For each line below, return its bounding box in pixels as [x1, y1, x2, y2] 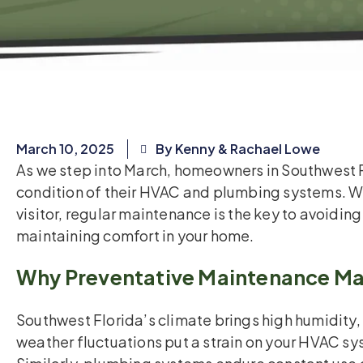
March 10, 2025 [16, 140, 114, 158]
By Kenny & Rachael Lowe [156, 140, 320, 158]
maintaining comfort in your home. [16, 226, 254, 246]
